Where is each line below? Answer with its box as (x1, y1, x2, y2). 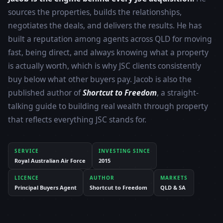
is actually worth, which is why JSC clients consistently (8, 60, 201, 72)
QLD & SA (160, 184, 186, 192)
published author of (8, 87, 83, 99)
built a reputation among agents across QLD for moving (8, 33, 212, 45)
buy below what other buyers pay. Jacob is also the (8, 74, 192, 85)
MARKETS (160, 174, 188, 182)
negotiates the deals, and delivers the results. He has (8, 20, 202, 31)
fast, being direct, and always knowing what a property (8, 47, 209, 58)
